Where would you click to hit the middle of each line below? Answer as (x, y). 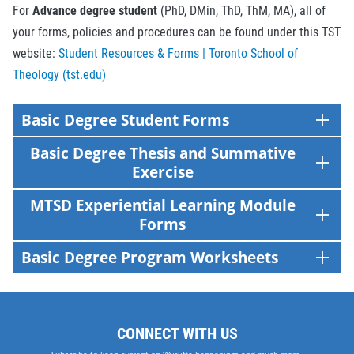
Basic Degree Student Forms (126, 119)
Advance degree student (95, 10)
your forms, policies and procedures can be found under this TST (177, 32)
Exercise (162, 171)
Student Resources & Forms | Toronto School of (178, 53)
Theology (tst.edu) (59, 74)
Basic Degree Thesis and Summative (162, 153)
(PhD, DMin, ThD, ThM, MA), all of (241, 10)
